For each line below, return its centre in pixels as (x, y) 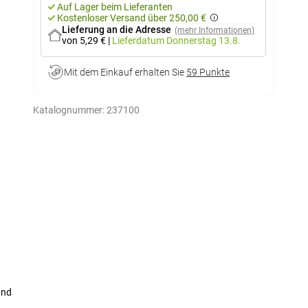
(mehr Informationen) (214, 30)
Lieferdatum (139, 41)
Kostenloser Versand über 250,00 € (132, 18)
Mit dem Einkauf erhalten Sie (125, 72)
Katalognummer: (69, 110)
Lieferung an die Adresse (117, 30)
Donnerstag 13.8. (203, 41)
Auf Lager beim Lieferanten (115, 7)
